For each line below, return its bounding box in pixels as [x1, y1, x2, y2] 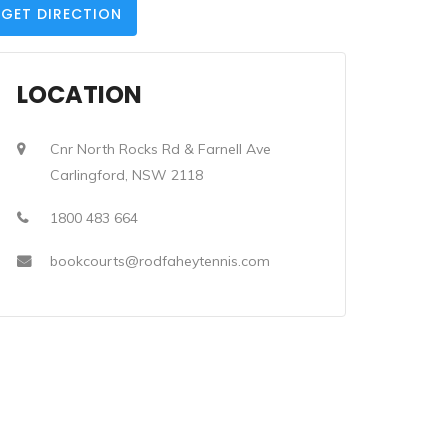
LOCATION [17, 78, 142, 111]
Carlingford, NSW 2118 [50, 166, 203, 184]
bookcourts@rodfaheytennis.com [50, 252, 270, 270]
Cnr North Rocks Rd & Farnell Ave [50, 140, 271, 158]
